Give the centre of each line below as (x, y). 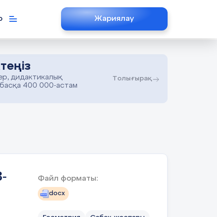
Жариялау (114, 19)
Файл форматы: (68, 178)
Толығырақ (132, 79)
